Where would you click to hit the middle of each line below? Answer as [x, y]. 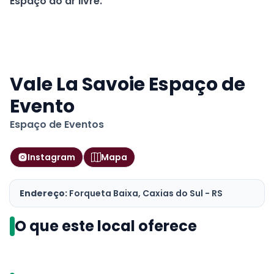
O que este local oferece [106, 226]
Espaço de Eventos [57, 124]
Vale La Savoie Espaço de [128, 84]
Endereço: [43, 193]
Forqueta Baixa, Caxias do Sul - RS [146, 193]
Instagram [51, 157]
